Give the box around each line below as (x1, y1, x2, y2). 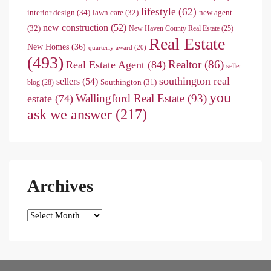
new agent (199, 8, 232, 18)
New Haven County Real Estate (129, 24, 220, 33)
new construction (43, 22, 108, 33)
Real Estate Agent (66, 59, 145, 71)
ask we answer (27, 106, 112, 123)
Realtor (168, 58, 201, 71)
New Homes (27, 42, 69, 52)
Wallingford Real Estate (76, 92, 184, 105)
